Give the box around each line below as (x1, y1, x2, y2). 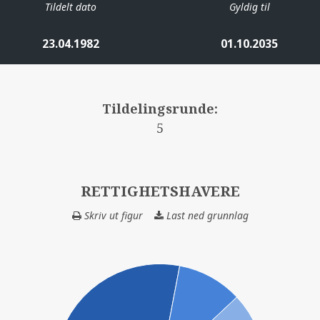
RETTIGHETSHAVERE (80, 181, 240, 201)
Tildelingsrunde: (102, 99, 218, 117)
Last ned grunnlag (163, 208, 249, 222)
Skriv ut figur (81, 208, 143, 222)
